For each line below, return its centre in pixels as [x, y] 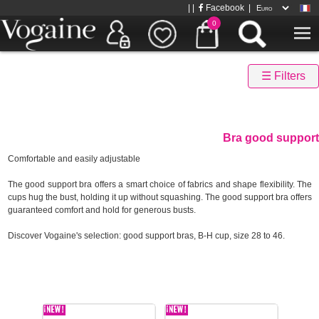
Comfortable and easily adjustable [74, 159]
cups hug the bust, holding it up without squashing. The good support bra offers [160, 197]
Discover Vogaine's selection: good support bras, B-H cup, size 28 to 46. [146, 236]
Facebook [224, 8]
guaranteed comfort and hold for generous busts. [102, 210]
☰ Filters [283, 76]
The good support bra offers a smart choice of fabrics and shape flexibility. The [160, 184]
